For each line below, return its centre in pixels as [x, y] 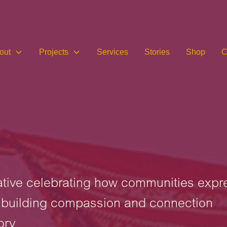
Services [112, 52]
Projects [53, 52]
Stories [157, 52]
